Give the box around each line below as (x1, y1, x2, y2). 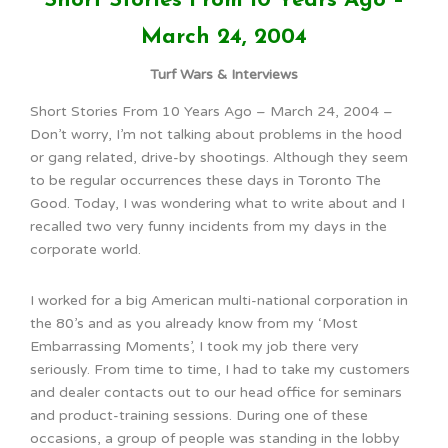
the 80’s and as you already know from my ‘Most (30, 314, 358, 332)
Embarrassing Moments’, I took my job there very (30, 337, 359, 355)
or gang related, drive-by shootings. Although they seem (30, 148, 408, 166)
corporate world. (30, 240, 141, 258)
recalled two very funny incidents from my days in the (30, 217, 387, 235)
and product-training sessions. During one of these (30, 406, 368, 424)
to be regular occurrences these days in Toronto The (30, 171, 381, 189)
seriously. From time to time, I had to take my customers (30, 360, 410, 378)
